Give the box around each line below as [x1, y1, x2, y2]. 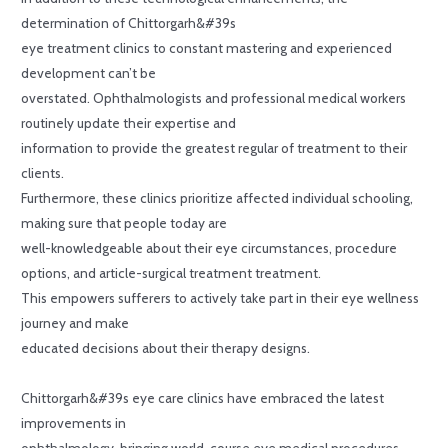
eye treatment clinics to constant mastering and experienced [21, 39, 393, 56]
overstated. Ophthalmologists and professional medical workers [21, 89, 407, 106]
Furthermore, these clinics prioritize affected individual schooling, [21, 189, 414, 206]
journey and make [21, 314, 130, 331]
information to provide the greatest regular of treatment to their [21, 139, 408, 156]
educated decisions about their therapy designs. [21, 339, 311, 356]
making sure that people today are [21, 214, 228, 231]
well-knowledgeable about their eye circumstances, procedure [21, 239, 398, 256]
